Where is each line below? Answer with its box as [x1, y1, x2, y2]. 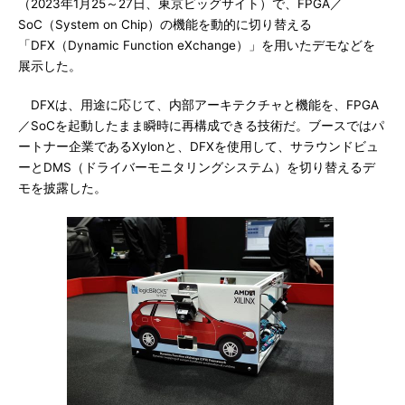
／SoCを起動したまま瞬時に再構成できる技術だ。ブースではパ [18, 118, 384, 133]
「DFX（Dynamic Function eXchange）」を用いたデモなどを [18, 38, 375, 52]
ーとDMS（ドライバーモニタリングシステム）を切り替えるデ [18, 160, 375, 174]
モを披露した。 [18, 181, 107, 195]
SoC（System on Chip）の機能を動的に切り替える [18, 17, 312, 32]
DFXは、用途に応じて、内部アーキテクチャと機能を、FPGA [18, 98, 379, 112]
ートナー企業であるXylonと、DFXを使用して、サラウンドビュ [18, 139, 379, 154]
